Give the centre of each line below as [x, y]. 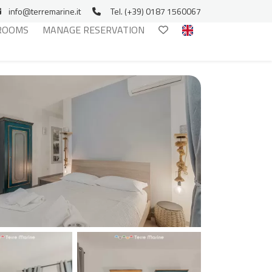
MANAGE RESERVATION [93, 30]
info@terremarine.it [45, 11]
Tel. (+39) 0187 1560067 [156, 11]
